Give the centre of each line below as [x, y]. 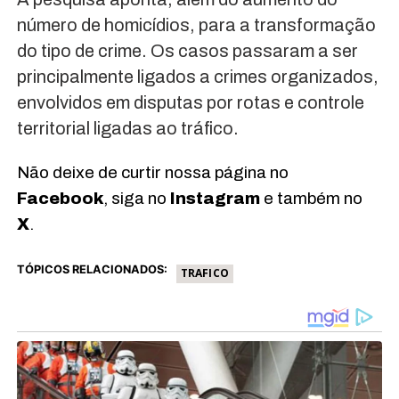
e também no [311, 198]
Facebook [60, 198]
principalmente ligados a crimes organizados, [197, 76]
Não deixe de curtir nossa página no [152, 172]
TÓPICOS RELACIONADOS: [92, 269]
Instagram [215, 198]
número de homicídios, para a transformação [196, 24]
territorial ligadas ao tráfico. [127, 128]
